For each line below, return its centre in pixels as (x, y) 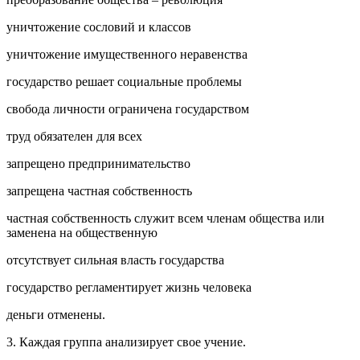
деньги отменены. (56, 314)
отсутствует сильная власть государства (115, 260)
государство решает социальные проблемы (124, 81)
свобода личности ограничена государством (128, 108)
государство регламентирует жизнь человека (129, 287)
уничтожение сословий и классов (99, 27)
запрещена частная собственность (99, 190)
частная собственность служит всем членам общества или (166, 218)
